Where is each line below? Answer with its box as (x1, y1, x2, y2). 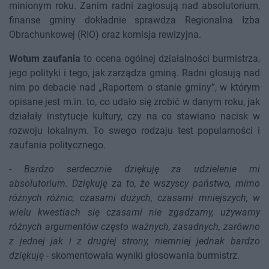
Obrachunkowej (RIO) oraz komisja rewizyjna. (9, 29, 201, 41)
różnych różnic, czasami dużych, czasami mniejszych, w (9, 192, 260, 204)
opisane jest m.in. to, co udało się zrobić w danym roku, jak (9, 96, 260, 108)
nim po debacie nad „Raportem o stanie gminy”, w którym (9, 82, 260, 94)
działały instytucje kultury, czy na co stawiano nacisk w (9, 110, 260, 122)
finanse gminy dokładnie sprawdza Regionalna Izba (9, 14, 260, 26)
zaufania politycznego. (9, 139, 106, 151)
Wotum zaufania (9, 53, 81, 65)
